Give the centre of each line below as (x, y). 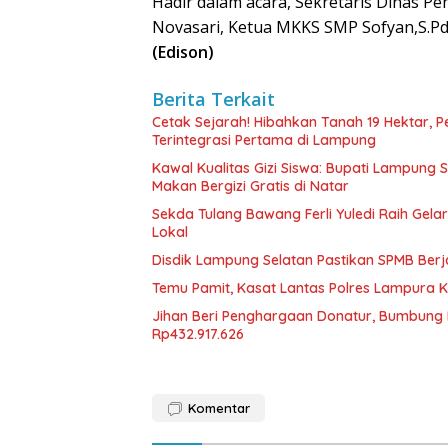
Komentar (219, 408)
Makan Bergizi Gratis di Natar (250, 186)
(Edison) (185, 52)
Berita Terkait (213, 99)
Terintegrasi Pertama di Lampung (264, 140)
